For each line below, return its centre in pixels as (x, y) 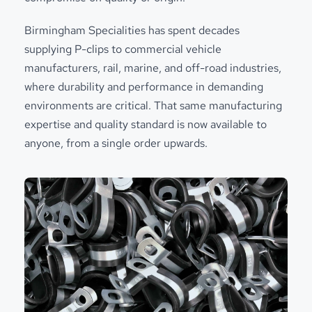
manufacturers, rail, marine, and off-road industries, (153, 68)
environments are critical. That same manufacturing (153, 105)
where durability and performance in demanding (144, 86)
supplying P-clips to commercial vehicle (123, 49)
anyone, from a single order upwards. (116, 143)
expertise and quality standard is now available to (146, 124)
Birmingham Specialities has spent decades (132, 30)
